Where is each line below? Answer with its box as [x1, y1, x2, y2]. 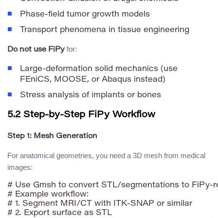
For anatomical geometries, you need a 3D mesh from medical [7, 151, 205, 160]
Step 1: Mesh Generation [7, 132, 97, 140]
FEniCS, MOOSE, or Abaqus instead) [20, 75, 165, 84]
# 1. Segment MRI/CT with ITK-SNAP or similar [7, 200, 192, 208]
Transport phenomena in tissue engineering [20, 26, 189, 34]
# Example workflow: [7, 190, 89, 199]
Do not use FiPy [7, 46, 65, 54]
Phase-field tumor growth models [20, 10, 150, 18]
